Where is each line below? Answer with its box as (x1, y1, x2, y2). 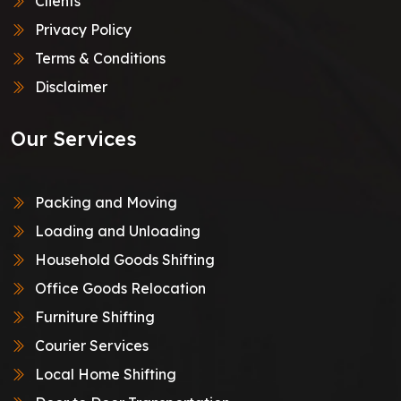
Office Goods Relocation (31, 278, 206, 297)
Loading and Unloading (31, 221, 200, 240)
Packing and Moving (31, 192, 177, 211)
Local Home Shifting (31, 364, 176, 383)
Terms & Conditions (31, 48, 166, 67)
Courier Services (31, 336, 149, 354)
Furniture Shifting (31, 307, 155, 326)
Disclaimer (31, 77, 107, 96)
